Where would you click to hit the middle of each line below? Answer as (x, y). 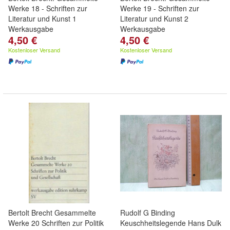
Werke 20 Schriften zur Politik (56, 223)
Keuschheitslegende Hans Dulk (171, 223)
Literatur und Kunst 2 (154, 18)
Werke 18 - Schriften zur (48, 8)
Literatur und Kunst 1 (42, 18)
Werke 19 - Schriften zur (160, 8)
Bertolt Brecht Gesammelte (52, 213)
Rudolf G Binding (148, 213)
